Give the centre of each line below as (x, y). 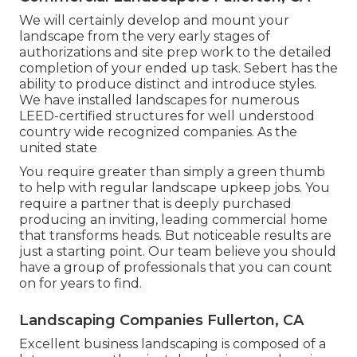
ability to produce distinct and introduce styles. (168, 84)
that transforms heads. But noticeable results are (175, 235)
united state (58, 147)
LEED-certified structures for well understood (167, 116)
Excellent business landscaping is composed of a (173, 343)
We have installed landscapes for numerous (159, 100)
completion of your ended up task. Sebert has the (178, 68)
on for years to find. (80, 283)
